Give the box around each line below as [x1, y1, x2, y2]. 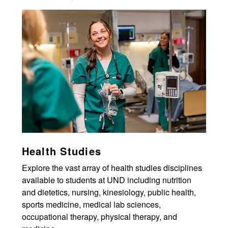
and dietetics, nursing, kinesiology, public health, [21, 186, 196, 198]
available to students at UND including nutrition [21, 174, 191, 186]
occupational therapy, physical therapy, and [21, 211, 177, 223]
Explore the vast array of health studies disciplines [21, 162, 202, 174]
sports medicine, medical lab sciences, [21, 198, 161, 211]
